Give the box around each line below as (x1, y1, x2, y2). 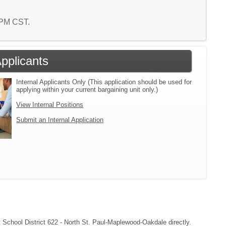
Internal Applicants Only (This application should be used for (16, 78, 192, 86)
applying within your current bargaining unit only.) (16, 86, 158, 93)
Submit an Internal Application (16, 116, 104, 124)
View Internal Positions (16, 101, 84, 108)
